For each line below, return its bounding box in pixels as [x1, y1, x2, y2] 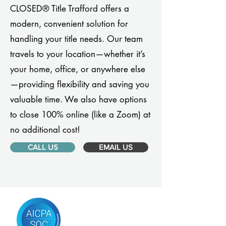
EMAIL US [99, 143, 133, 151]
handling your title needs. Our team [10, 33, 143, 44]
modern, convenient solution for [10, 18, 128, 29]
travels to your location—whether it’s [10, 48, 145, 60]
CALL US [27, 143, 58, 151]
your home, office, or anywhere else [10, 64, 145, 75]
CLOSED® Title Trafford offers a [10, 3, 129, 14]
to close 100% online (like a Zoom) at [10, 109, 150, 120]
